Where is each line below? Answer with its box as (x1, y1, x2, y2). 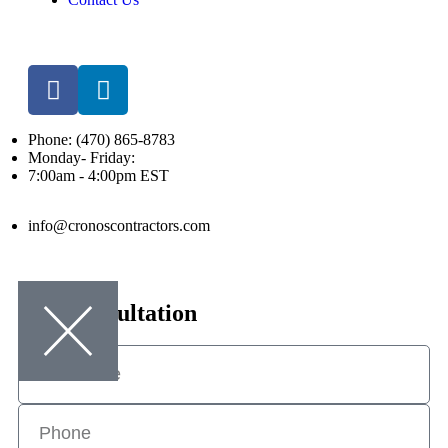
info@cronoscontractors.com (28, 217, 210, 235)
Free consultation (18, 300, 197, 327)
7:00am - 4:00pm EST (28, 167, 169, 185)
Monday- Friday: (28, 149, 135, 167)
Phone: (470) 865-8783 (28, 131, 175, 149)
